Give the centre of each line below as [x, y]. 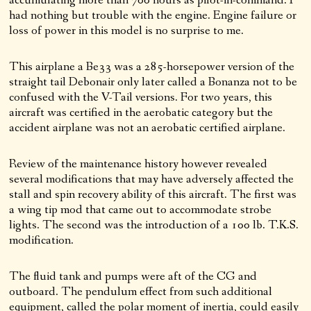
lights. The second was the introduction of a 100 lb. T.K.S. [154, 225]
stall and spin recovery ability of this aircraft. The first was [153, 195]
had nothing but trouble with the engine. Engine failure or [153, 16]
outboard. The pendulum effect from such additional [141, 292]
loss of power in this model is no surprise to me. [127, 31]
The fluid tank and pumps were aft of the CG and [133, 277]
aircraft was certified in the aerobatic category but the [141, 113]
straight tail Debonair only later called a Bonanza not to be [153, 82]
